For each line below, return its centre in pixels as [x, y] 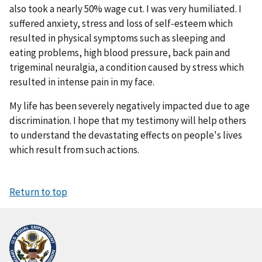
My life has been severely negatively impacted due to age [130, 106]
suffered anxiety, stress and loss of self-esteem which [121, 23]
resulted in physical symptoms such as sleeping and [118, 38]
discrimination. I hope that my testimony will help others [128, 121]
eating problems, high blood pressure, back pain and [120, 52]
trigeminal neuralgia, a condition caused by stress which [127, 67]
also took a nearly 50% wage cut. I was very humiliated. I [125, 8]
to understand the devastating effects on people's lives [126, 135]
